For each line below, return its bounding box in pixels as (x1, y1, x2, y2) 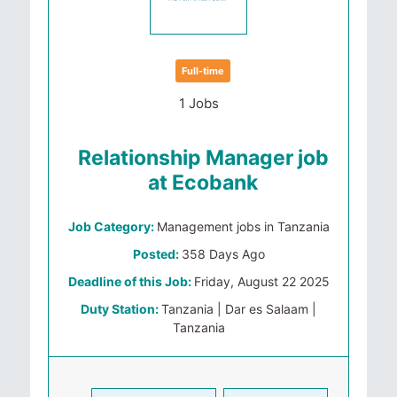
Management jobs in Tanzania (156, 219, 330, 234)
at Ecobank (148, 170, 258, 195)
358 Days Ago (181, 246, 265, 261)
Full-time (182, 65, 224, 77)
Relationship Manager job (77, 145, 329, 170)
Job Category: (67, 219, 157, 234)
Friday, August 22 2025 (193, 274, 330, 289)
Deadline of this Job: (67, 274, 194, 289)
